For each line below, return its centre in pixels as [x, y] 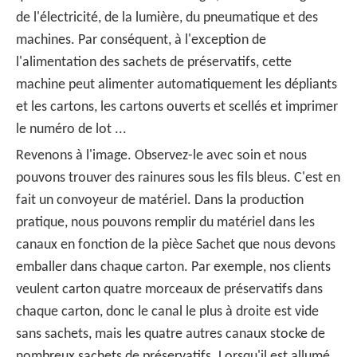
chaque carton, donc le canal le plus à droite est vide [167, 312]
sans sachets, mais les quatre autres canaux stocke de [171, 334]
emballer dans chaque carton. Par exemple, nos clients [173, 267]
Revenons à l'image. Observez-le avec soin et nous [161, 155]
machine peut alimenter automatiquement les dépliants [177, 84]
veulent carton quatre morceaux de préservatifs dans [169, 289]
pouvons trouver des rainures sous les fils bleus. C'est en [178, 178]
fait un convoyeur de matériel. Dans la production [160, 200]
